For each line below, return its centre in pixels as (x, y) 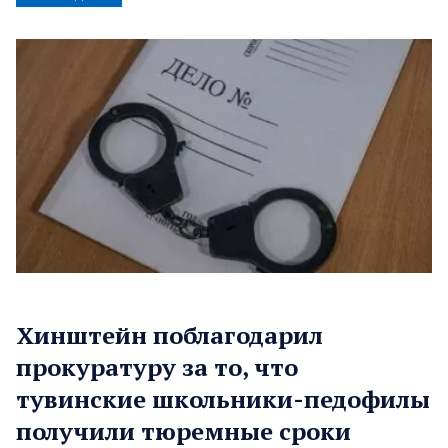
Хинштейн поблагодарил (169, 335)
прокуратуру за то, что (157, 367)
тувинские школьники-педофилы (223, 399)
